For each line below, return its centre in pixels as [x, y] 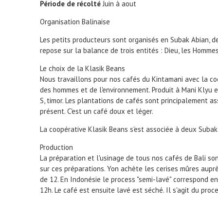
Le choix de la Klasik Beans [82, 68]
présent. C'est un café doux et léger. [96, 111]
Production [56, 147]
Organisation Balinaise [75, 22]
